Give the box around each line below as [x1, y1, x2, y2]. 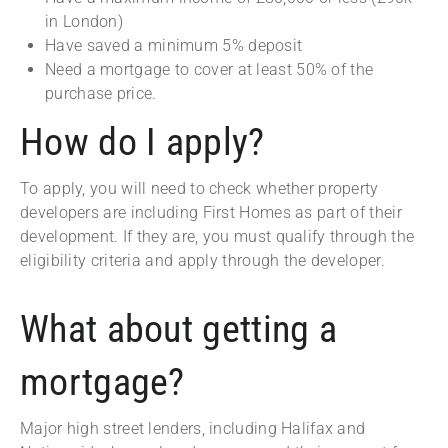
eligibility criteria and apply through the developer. [20, 251, 385, 271]
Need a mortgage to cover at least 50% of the [45, 60, 374, 80]
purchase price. [45, 84, 157, 104]
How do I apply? [20, 120, 265, 165]
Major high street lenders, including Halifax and [20, 419, 366, 439]
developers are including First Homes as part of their [20, 203, 402, 223]
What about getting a [20, 307, 337, 352]
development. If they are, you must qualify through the [20, 227, 415, 247]
